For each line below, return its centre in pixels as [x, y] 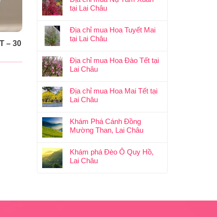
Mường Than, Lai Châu [107, 130]
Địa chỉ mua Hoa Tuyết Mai [113, 30]
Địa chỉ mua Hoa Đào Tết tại [114, 61]
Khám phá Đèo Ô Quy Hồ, [112, 152]
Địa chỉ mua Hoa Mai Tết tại [114, 91]
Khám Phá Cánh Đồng [105, 122]
